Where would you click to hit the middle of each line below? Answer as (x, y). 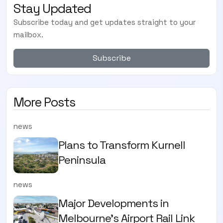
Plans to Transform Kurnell (122, 145)
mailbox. (28, 34)
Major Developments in (113, 203)
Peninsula (82, 160)
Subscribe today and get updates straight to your (105, 22)
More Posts (44, 102)
